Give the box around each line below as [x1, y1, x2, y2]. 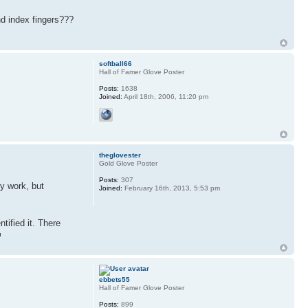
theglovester [98, 151, 141, 159]
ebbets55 [98, 276, 130, 284]
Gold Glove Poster [98, 159, 157, 167]
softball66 [98, 59, 132, 67]
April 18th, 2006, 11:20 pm [122, 92, 208, 100]
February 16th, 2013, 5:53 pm [122, 184, 220, 192]
